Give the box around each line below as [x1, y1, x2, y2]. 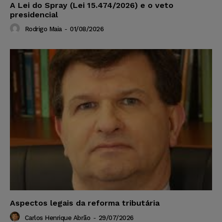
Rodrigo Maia [24, 25, 62, 33]
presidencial [10, 9, 58, 19]
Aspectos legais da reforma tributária [10, 198, 160, 208]
